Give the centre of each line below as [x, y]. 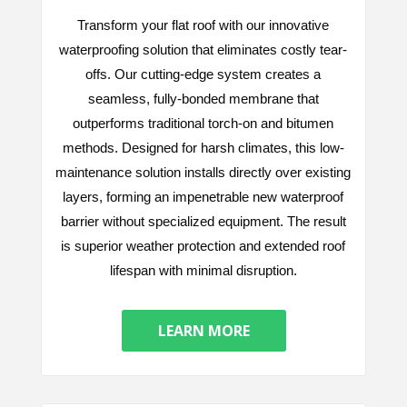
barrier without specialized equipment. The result [203, 222]
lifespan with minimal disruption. [203, 271]
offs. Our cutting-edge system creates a [203, 74]
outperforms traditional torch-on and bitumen [203, 124]
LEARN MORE [203, 331]
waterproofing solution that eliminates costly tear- [203, 50]
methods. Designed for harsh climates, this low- [203, 148]
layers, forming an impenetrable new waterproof [203, 197]
